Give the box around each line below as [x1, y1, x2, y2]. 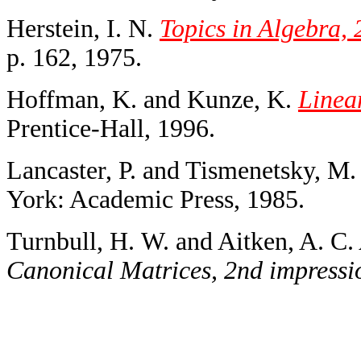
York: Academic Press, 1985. [6, 185, 305, 214]
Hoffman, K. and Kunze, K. [6, 85, 298, 114]
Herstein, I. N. [6, 14, 160, 43]
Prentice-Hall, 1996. [6, 114, 215, 143]
